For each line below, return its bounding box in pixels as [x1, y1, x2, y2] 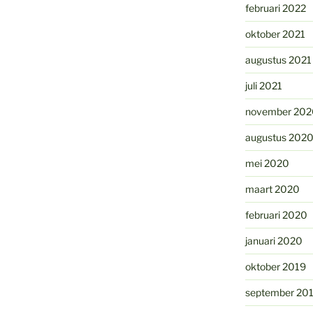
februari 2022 [245, 2, 306, 15]
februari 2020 [245, 209, 307, 221]
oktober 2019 [245, 261, 306, 273]
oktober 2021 [245, 28, 305, 41]
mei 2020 [245, 157, 289, 170]
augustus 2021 [245, 54, 312, 66]
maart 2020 [245, 183, 300, 196]
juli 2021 [245, 80, 282, 92]
